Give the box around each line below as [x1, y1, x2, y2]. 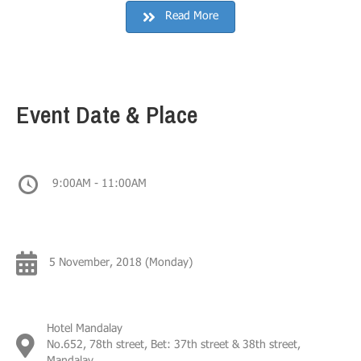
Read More [165, 9, 218, 25]
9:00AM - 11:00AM [52, 176, 147, 193]
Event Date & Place [16, 98, 197, 131]
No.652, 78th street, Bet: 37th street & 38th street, [47, 338, 301, 354]
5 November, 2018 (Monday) [49, 255, 193, 272]
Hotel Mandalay [47, 322, 122, 338]
